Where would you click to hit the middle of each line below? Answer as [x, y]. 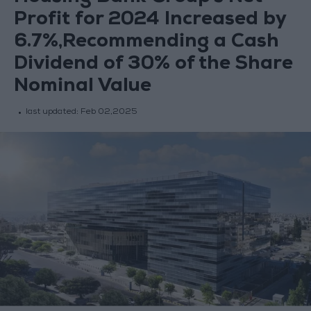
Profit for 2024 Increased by [150, 21]
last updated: [53, 113]
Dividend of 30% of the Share [153, 65]
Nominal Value [82, 87]
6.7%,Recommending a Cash [146, 43]
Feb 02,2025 [109, 113]
